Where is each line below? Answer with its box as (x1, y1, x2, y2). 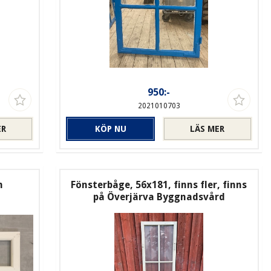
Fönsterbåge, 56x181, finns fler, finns (71, 178, 247, 191)
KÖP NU (94, 123, 126, 134)
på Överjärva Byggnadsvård (93, 191, 225, 203)
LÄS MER (190, 123, 225, 134)
